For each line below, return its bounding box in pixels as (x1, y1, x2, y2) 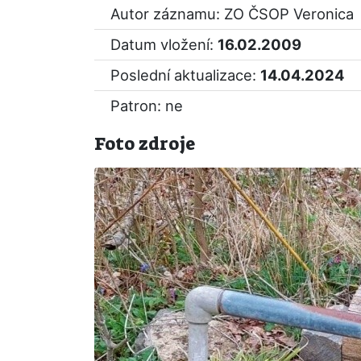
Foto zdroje (94, 132, 195, 156)
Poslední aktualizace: (110, 66, 260, 84)
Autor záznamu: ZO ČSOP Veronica (110, 5, 354, 23)
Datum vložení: (110, 35, 218, 53)
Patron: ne (110, 97, 183, 114)
